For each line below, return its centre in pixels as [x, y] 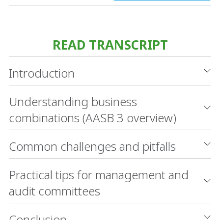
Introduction [42, 73]
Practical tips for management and [99, 174]
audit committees [55, 191]
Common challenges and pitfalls [92, 146]
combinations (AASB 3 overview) [93, 117]
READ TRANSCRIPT [110, 44]
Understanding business [73, 101]
